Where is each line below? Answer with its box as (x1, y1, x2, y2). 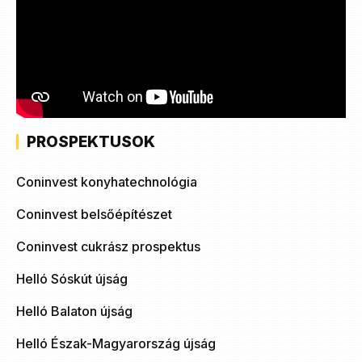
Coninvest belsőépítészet (16, 205, 172, 222)
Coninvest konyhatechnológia (16, 173, 197, 190)
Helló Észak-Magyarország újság (16, 335, 216, 351)
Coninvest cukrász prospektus (16, 238, 200, 255)
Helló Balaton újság (16, 302, 133, 319)
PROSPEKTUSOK (27, 132, 155, 151)
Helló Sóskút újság (16, 270, 128, 287)
